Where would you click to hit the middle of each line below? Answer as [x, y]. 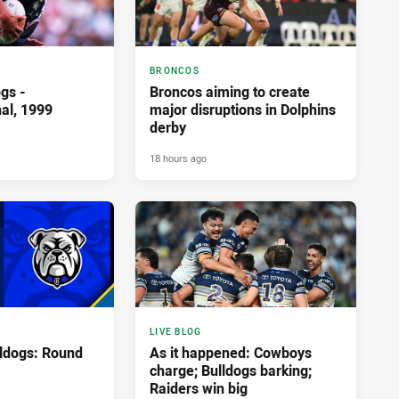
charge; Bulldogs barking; [231, 371]
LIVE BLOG [176, 332]
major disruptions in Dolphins [243, 110]
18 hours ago [178, 159]
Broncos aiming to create [230, 92]
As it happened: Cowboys [231, 353]
